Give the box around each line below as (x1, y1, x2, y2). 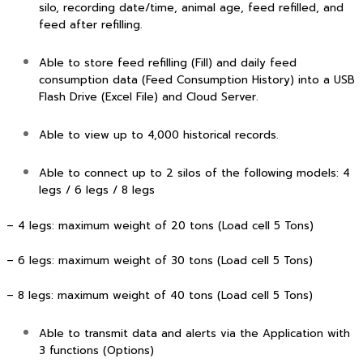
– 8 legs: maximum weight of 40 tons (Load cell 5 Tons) (6, 287, 313, 304)
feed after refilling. (39, 16, 142, 33)
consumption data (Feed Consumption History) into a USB (39, 72, 355, 89)
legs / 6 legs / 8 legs (39, 182, 155, 199)
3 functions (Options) (39, 343, 154, 360)
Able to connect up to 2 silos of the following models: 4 (39, 165, 350, 182)
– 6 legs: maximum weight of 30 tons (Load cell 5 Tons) (6, 252, 313, 269)
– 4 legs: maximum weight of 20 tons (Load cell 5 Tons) (6, 217, 314, 234)
